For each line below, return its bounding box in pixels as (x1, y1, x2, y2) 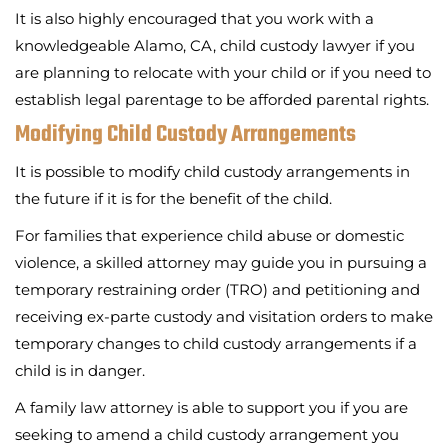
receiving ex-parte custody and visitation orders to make (15, 306, 433, 326)
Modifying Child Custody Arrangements (15, 116, 356, 153)
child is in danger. (15, 360, 145, 380)
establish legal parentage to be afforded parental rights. (15, 89, 429, 109)
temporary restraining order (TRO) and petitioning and (15, 279, 420, 299)
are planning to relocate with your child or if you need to (15, 62, 431, 82)
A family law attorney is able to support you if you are (15, 397, 408, 417)
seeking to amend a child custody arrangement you (15, 424, 399, 444)
